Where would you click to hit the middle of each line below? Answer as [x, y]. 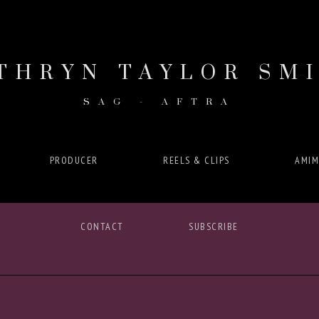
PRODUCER [74, 160]
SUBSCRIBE [214, 226]
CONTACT [102, 226]
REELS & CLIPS [197, 160]
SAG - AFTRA [159, 102]
